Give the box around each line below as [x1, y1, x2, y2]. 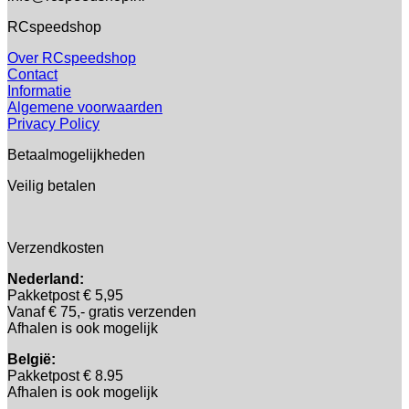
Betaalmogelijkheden [7, 147, 145, 163]
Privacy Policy [7, 116, 100, 132]
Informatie [7, 83, 71, 100]
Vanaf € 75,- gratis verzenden [7, 304, 196, 320]
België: [7, 351, 56, 368]
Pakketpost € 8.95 [7, 368, 123, 384]
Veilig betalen [7, 178, 96, 194]
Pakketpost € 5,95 [7, 288, 123, 304]
